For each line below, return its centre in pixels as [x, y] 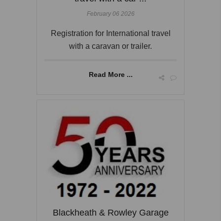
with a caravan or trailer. [110, 46]
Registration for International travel [110, 34]
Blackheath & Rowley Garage [110, 213]
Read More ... [110, 75]
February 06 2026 [110, 14]
